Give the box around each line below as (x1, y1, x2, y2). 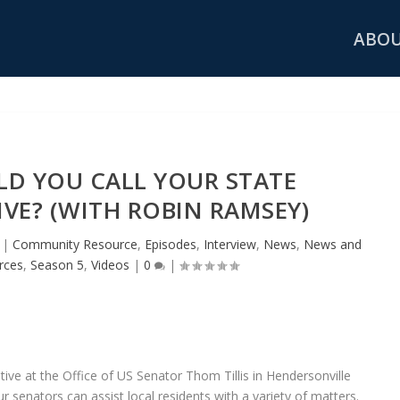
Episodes (144, 235, 196, 253)
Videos (91, 255, 130, 273)
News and (303, 235, 362, 253)
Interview (203, 235, 256, 253)
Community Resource (12, 235, 137, 253)
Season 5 (30, 255, 85, 273)
